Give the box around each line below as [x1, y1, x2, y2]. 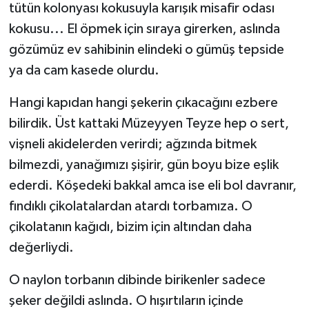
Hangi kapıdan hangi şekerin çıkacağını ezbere [8, 96, 278, 110]
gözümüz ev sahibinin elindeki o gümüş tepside [8, 43, 284, 57]
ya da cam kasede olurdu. [8, 63, 159, 78]
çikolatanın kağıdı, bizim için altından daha [8, 220, 252, 235]
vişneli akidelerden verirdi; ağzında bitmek [8, 137, 257, 152]
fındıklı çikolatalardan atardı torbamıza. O [8, 199, 252, 214]
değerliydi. [8, 241, 74, 255]
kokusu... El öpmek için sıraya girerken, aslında [8, 22, 280, 37]
